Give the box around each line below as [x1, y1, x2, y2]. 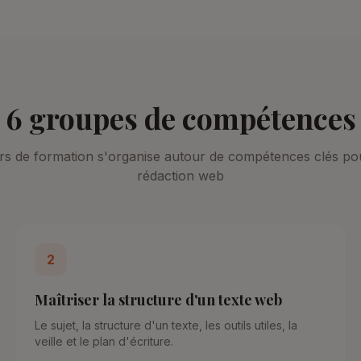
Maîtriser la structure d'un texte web [34, 290, 282, 309]
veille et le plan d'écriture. [34, 334, 173, 348]
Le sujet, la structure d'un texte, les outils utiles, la [34, 318, 297, 332]
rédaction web [137, 168, 224, 184]
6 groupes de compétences [5, 98, 356, 137]
